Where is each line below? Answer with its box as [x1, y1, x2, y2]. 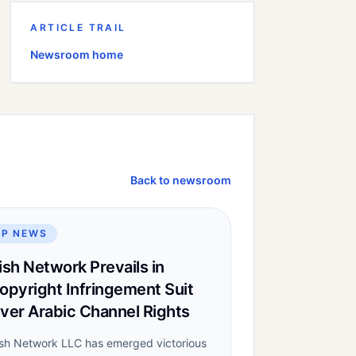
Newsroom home [30, 48, 124, 61]
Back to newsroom [130, 173, 231, 187]
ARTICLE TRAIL [30, 21, 126, 33]
